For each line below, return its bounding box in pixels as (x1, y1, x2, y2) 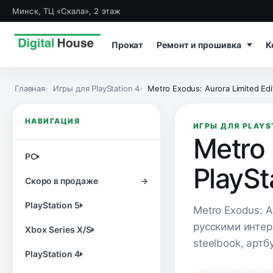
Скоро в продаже (25, 175, 98, 186)
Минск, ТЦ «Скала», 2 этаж (12, 6, 121, 16)
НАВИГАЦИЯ (25, 116, 80, 126)
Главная (15, 83, 45, 93)
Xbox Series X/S (25, 224, 91, 235)
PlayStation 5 (25, 200, 80, 210)
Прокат (112, 39, 144, 50)
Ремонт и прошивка (157, 39, 244, 50)
